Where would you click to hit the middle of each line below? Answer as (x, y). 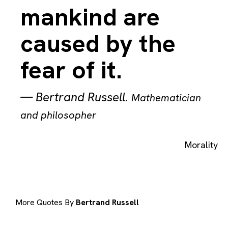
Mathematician (166, 98)
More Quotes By (46, 203)
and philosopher (58, 115)
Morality (201, 145)
